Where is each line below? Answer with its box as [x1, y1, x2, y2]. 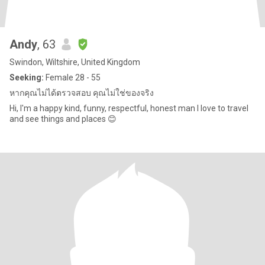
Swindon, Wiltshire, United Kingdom [9, 57, 140, 67]
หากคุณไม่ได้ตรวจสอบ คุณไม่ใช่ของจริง [9, 88, 154, 98]
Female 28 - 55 [44, 73, 101, 82]
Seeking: [9, 73, 44, 82]
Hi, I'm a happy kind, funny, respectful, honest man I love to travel [9, 104, 248, 113]
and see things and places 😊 [9, 114, 117, 124]
